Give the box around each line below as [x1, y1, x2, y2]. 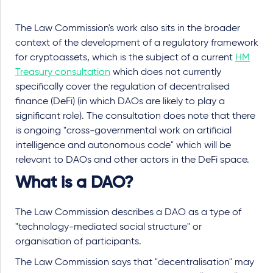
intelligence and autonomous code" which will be [15, 140, 231, 151]
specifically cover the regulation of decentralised [15, 82, 230, 92]
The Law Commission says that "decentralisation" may [15, 257, 254, 268]
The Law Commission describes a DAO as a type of [15, 207, 241, 218]
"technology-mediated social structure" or [15, 222, 202, 232]
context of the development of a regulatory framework [15, 38, 258, 48]
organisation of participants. [15, 236, 141, 247]
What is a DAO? [15, 174, 133, 191]
